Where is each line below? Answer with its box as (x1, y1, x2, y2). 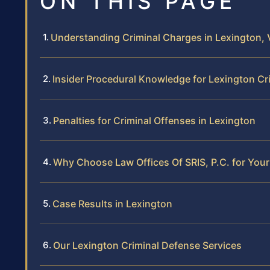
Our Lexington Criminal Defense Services (53, 239, 242, 251)
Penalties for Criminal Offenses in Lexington (53, 114, 256, 127)
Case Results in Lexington (52, 197, 172, 210)
